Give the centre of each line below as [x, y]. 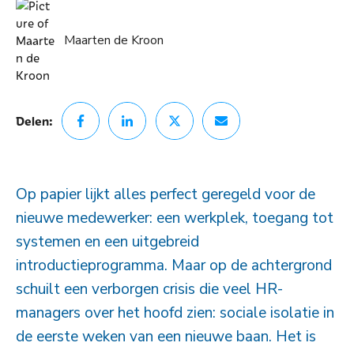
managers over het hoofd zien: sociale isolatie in [175, 313]
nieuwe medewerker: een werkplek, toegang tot [175, 218]
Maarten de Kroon [114, 41]
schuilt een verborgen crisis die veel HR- [149, 289]
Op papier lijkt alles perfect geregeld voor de [166, 194]
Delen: [34, 120]
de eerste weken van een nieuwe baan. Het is [166, 336]
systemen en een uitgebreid [107, 241]
